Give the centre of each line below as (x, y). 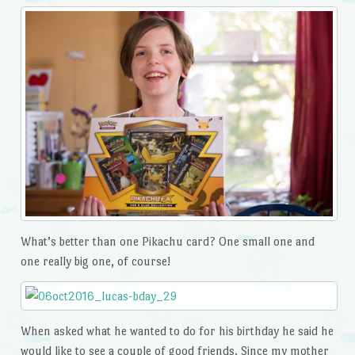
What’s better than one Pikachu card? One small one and (167, 242)
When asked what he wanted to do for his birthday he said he (177, 330)
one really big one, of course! (97, 261)
